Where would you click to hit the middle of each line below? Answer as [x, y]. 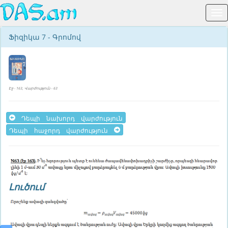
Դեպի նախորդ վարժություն [69, 118]
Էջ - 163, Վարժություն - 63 [33, 88]
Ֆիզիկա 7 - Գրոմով [45, 37]
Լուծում [26, 187]
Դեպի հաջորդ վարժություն [62, 130]
